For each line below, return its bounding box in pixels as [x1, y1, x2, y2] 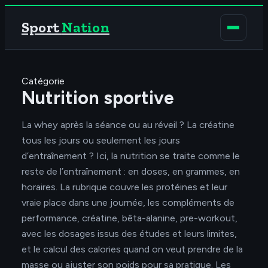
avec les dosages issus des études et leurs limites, [22, 227, 237, 240]
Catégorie [22, 75, 65, 87]
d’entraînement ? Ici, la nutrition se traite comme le [22, 150, 240, 162]
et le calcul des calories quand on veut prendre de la [22, 243, 243, 255]
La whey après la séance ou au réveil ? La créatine [22, 118, 234, 131]
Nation [62, 19, 109, 36]
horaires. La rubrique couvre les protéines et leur [22, 181, 227, 193]
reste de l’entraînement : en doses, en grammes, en [22, 165, 240, 178]
